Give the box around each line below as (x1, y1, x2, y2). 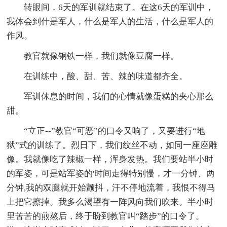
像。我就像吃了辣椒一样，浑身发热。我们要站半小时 (7, 154, 214, 164)
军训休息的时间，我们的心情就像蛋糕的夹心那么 (7, 91, 214, 101)
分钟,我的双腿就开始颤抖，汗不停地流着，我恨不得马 (7, 182, 216, 193)
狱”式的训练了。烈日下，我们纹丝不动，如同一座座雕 (7, 140, 218, 150)
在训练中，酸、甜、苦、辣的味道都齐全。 (7, 71, 188, 81)
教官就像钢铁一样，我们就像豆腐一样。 (7, 51, 179, 61)
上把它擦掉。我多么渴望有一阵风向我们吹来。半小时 (7, 197, 214, 207)
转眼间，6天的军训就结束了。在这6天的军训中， (7, 2, 214, 12)
